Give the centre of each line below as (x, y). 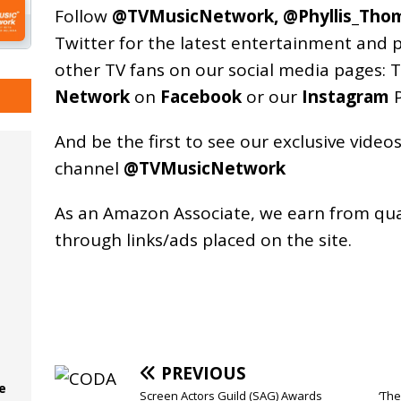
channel (89, 168)
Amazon (136, 213)
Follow (83, 16)
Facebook (200, 96)
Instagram (345, 96)
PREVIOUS (203, 373)
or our (271, 96)
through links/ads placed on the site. (203, 239)
